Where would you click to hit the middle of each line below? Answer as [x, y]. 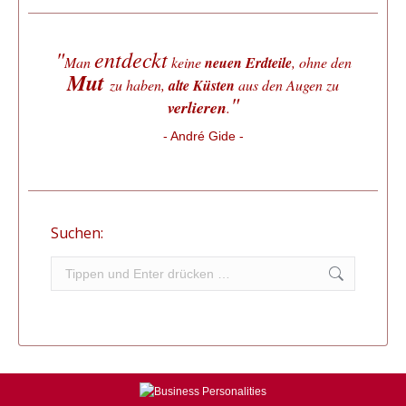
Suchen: [77, 233]
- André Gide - [203, 136]
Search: [73, 266]
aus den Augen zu [287, 85]
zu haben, [139, 85]
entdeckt [130, 59]
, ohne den [321, 63]
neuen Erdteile [248, 63]
